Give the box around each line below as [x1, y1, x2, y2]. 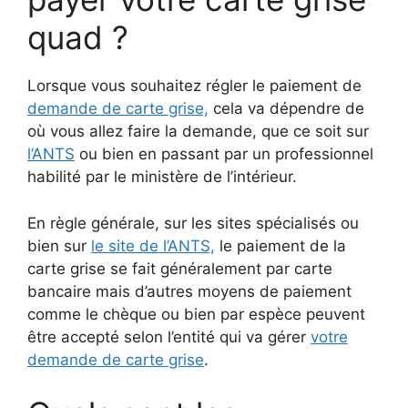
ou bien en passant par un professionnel [75, 145, 373, 163]
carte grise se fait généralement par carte [27, 259, 332, 278]
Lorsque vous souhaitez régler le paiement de [27, 76, 362, 95]
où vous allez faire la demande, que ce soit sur [27, 122, 369, 140]
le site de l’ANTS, [91, 236, 215, 255]
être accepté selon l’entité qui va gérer [27, 327, 311, 346]
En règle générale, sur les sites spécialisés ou [27, 213, 359, 232]
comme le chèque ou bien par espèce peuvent [27, 304, 365, 323]
